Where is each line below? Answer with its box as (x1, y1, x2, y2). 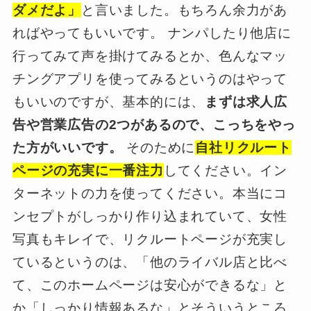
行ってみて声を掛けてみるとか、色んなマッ (12, 49, 288, 64)
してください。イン (163, 163, 288, 178)
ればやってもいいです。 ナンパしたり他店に (12, 26, 292, 41)
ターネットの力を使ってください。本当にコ (12, 186, 288, 201)
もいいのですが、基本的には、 (12, 94, 205, 110)
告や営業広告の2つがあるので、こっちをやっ (12, 117, 296, 133)
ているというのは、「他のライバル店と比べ (12, 255, 288, 270)
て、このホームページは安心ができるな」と (12, 278, 288, 293)
